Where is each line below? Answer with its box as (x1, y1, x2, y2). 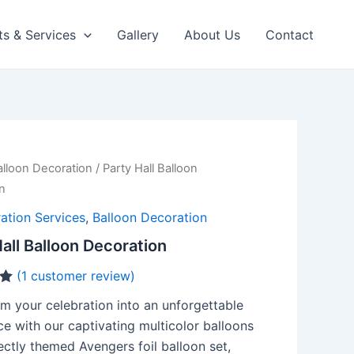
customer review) (26, 267, 135, 284)
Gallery (117, 26, 159, 43)
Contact (265, 26, 314, 43)
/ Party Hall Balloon (92, 161, 198, 175)
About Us (184, 26, 240, 43)
